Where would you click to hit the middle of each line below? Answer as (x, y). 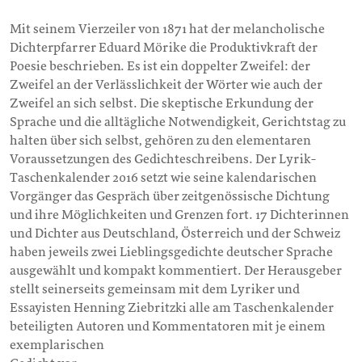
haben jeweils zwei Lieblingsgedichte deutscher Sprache (171, 252)
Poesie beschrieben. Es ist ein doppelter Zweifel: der (160, 66)
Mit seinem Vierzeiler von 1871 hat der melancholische (167, 29)
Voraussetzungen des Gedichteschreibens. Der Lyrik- (163, 159)
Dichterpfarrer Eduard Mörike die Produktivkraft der (164, 47)
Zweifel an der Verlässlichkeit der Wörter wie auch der (166, 84)
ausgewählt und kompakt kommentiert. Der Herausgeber (176, 270)
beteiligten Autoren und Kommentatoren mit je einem (168, 326)
